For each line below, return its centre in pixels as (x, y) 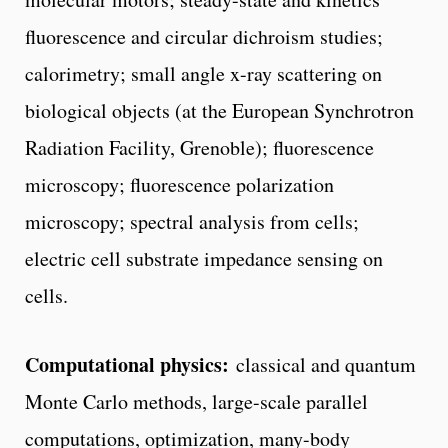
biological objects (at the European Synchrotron (219, 110)
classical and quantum (326, 364)
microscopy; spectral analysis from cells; (192, 221)
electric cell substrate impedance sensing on (204, 258)
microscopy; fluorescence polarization (179, 184)
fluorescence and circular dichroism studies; (204, 36)
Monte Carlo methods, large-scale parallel (196, 401)
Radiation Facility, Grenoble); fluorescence (199, 147)
